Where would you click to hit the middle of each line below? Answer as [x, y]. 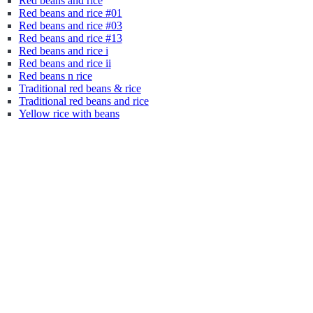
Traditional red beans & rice [80, 88]
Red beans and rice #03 [70, 26]
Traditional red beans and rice [83, 101]
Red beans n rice [55, 76]
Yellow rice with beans [69, 114]
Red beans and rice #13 [70, 38]
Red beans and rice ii [65, 63]
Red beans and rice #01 [70, 13]
